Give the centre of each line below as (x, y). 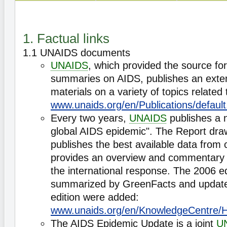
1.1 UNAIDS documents (77, 53)
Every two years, (90, 118)
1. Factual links (66, 39)
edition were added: (95, 197)
